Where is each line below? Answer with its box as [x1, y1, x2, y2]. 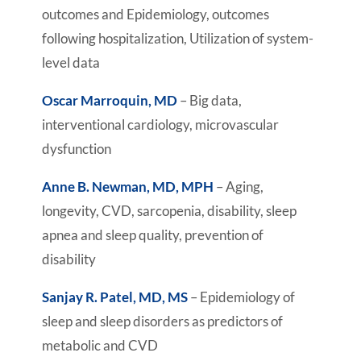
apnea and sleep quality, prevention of [41, 226, 263, 243]
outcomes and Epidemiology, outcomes [41, 6, 269, 23]
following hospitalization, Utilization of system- [41, 30, 313, 47]
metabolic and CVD [41, 337, 158, 354]
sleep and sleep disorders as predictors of [41, 313, 283, 330]
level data [41, 54, 100, 71]
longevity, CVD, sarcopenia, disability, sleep [41, 202, 297, 219]
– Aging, [213, 178, 263, 195]
